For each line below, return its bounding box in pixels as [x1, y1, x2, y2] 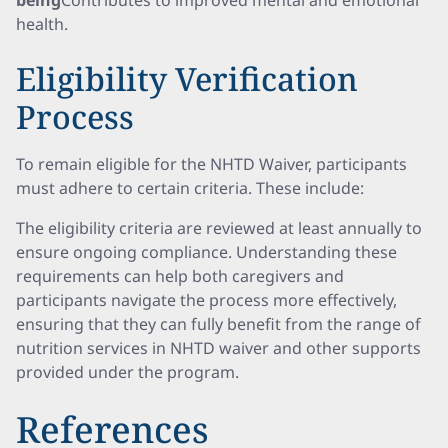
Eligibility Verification [16, 57, 358, 100]
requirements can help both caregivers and [16, 265, 344, 287]
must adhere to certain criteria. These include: [16, 177, 364, 199]
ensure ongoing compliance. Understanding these [16, 241, 397, 263]
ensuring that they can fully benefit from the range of [16, 313, 421, 335]
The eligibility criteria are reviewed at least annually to [16, 217, 422, 239]
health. [16, 13, 68, 35]
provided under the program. [16, 361, 239, 383]
